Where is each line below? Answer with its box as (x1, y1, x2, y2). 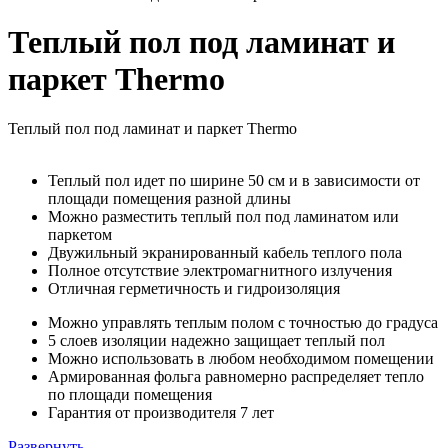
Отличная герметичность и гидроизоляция (48, 279, 340, 297)
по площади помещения (48, 385, 212, 403)
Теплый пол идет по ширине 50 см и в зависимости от (48, 171, 420, 189)
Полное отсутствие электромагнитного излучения (48, 261, 392, 279)
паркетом (48, 225, 112, 243)
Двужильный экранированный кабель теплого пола (48, 243, 402, 261)
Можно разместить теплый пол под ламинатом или (48, 207, 399, 225)
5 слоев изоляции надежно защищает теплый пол (48, 331, 385, 349)
